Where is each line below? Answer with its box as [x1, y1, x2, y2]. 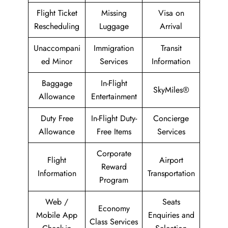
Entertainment [91, 91, 137, 102]
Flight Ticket [36, 7, 77, 19]
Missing [101, 7, 127, 19]
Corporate [96, 148, 131, 159]
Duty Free [40, 112, 73, 124]
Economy [98, 203, 130, 214]
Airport [159, 154, 183, 166]
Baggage [41, 77, 72, 89]
